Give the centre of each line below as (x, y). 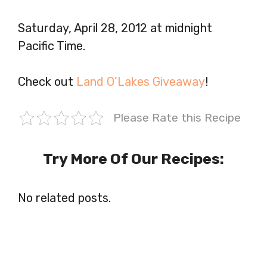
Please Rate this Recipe (177, 117)
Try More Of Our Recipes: (133, 159)
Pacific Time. (52, 46)
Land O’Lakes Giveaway (141, 81)
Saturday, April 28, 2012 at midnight (115, 28)
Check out (47, 81)
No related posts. (64, 198)
